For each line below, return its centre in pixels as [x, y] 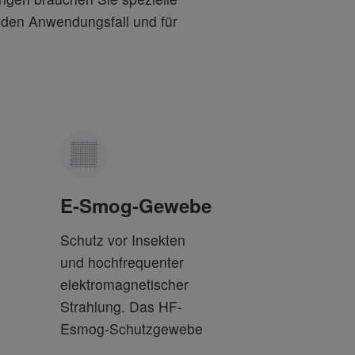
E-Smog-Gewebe [136, 205]
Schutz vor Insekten [123, 240]
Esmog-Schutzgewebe [132, 328]
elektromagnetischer [124, 284]
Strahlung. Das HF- [121, 306]
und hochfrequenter [122, 262]
